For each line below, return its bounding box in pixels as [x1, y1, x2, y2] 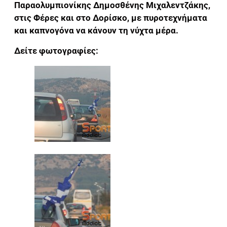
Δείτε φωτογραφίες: [14, 45, 98, 56]
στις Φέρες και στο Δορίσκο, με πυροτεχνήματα [14, 13, 207, 23]
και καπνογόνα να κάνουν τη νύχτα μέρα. [14, 25, 178, 36]
